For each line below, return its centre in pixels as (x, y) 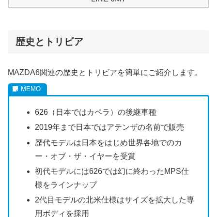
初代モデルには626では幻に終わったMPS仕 (112, 171)
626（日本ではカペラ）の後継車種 (96, 112)
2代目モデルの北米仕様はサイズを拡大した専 (115, 200)
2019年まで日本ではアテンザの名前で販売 (110, 127)
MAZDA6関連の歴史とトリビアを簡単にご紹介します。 (105, 72)
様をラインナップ (66, 185)
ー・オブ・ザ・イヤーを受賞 (85, 156)
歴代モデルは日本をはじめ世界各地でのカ (109, 142)
